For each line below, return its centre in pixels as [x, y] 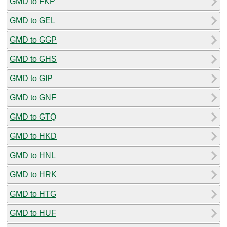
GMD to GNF [33, 97]
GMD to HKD [33, 136]
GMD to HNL [33, 155]
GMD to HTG [33, 194]
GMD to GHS [33, 59]
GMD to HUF [33, 213]
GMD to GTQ [33, 117]
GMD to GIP [31, 78]
